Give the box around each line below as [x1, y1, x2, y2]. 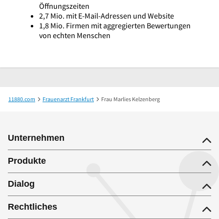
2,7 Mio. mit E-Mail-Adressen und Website [39, 11, 174, 21]
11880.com [8, 95, 35, 103]
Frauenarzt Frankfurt [43, 95, 94, 103]
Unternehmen [8, 133, 65, 143]
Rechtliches [8, 202, 57, 212]
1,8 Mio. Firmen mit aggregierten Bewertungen [39, 21, 191, 31]
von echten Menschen [39, 30, 110, 41]
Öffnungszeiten [39, 1, 89, 11]
